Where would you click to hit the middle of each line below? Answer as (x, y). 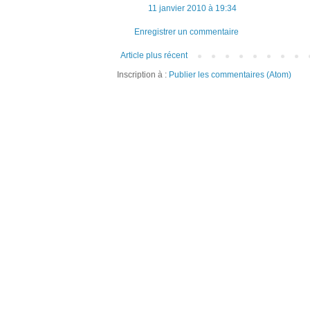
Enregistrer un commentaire (186, 31)
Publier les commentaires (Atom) (230, 74)
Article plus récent (154, 55)
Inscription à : (143, 74)
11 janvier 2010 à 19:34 (192, 8)
